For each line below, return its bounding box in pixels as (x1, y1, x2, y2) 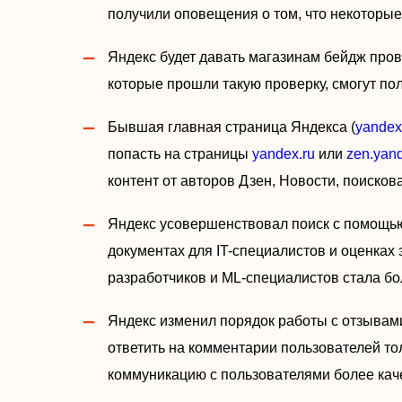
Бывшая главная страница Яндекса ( (108, 119, 355, 135)
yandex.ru (252, 146, 315, 162)
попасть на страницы (108, 146, 252, 162)
